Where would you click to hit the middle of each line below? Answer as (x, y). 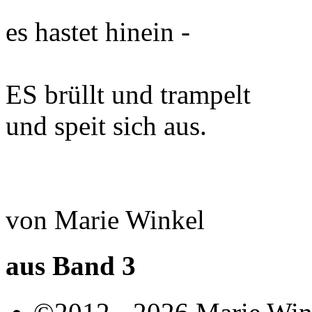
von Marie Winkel (105, 220)
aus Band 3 (71, 266)
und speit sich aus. (106, 126)
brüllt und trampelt (144, 95)
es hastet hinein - (98, 32)
